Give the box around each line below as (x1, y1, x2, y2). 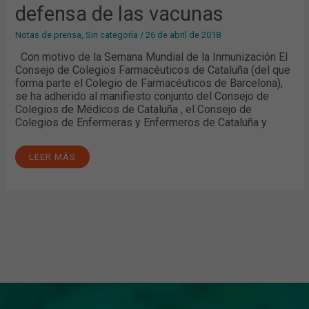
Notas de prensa (15, 30, 82, 41)
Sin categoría (86, 30, 139, 41)
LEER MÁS (29, 150, 77, 162)
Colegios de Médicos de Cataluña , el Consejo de (15, 102, 252, 116)
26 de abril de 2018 (146, 30, 221, 41)
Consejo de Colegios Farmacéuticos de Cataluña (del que (15, 63, 291, 77)
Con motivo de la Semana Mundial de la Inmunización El (15, 50, 288, 63)
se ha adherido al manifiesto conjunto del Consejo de (15, 89, 270, 103)
